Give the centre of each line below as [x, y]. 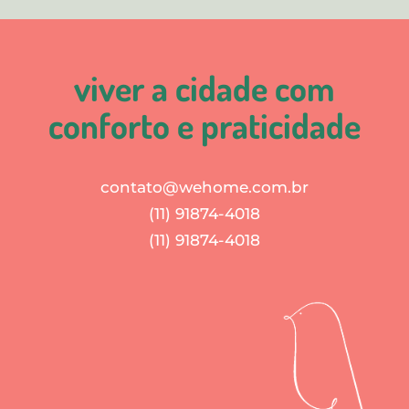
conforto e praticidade [204, 125]
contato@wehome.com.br [204, 187]
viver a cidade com [204, 88]
